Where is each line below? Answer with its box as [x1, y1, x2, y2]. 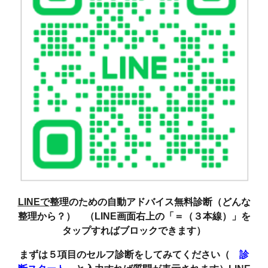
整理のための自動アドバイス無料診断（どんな [49, 196, 251, 207]
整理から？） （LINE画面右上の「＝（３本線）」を [17, 211, 251, 221]
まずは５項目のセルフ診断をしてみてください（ [19, 249, 239, 260]
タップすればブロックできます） [62, 225, 206, 236]
